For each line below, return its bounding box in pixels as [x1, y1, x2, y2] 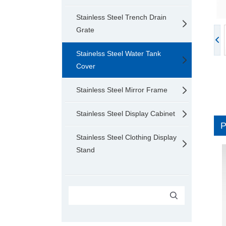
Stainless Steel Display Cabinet [76, 109, 175, 118]
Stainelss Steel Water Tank [76, 49, 161, 58]
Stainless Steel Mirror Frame [76, 86, 167, 94]
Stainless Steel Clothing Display [76, 133, 177, 141]
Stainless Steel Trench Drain [76, 13, 166, 21]
